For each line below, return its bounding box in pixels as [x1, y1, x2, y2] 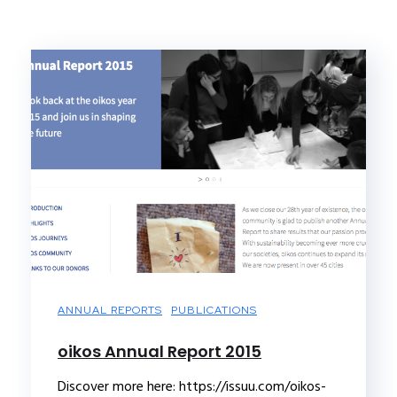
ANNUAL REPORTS [58, 302, 162, 317]
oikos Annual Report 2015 [58, 339, 261, 362]
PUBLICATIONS [171, 302, 257, 317]
